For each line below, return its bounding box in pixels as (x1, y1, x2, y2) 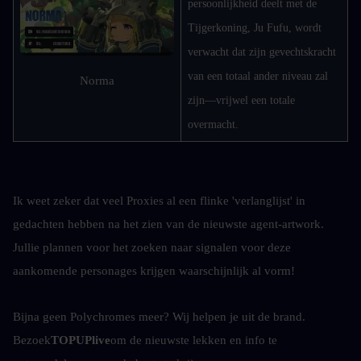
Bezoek (13, 334, 51, 346)
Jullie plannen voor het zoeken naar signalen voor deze (13, 241, 291, 254)
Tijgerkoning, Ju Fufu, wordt (188, 22, 322, 34)
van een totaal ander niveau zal (188, 70, 328, 82)
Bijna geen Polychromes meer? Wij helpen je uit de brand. (13, 310, 305, 323)
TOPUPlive (51, 334, 110, 346)
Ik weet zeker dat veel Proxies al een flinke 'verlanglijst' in (13, 194, 305, 207)
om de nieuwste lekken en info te (110, 334, 277, 346)
